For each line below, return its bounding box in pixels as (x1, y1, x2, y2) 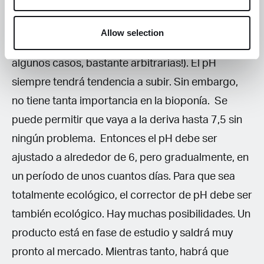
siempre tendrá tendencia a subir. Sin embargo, (12, 77, 238, 88)
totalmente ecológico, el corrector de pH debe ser (12, 190, 252, 201)
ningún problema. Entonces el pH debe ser (12, 133, 217, 144)
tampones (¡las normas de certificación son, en (12, 39, 235, 50)
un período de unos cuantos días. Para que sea (12, 171, 235, 182)
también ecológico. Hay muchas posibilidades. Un (12, 209, 250, 220)
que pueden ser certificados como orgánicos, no (12, 1, 245, 12)
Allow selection (100, 27, 164, 38)
